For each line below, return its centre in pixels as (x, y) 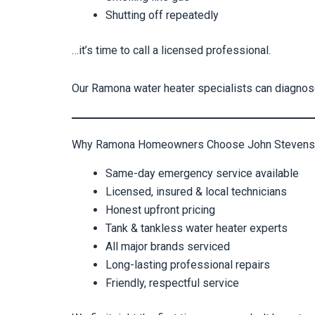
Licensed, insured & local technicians (196, 191)
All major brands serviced (168, 246)
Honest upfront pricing (160, 210)
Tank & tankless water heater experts (197, 228)
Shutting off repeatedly (162, 15)
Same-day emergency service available (202, 173)
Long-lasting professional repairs (188, 264)
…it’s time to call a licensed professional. (171, 50)
